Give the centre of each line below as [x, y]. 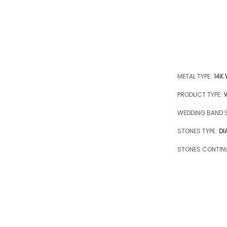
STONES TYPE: [197, 131]
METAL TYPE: [195, 76]
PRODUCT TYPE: [200, 94]
